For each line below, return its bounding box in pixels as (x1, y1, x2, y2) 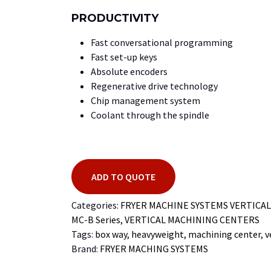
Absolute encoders (91, 65, 168, 77)
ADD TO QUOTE (91, 170, 155, 183)
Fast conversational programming (91, 36, 233, 48)
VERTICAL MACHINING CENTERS (125, 213, 260, 226)
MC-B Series (71, 213, 120, 226)
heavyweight (131, 227, 184, 240)
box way (95, 227, 127, 240)
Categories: (71, 198, 120, 211)
